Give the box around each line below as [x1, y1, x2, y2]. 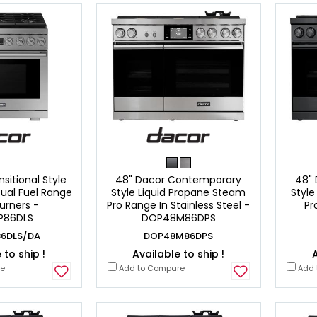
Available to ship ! [132, 247, 225, 262]
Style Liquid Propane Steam [111, 185, 246, 200]
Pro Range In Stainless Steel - [107, 198, 250, 213]
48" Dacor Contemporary [115, 173, 242, 188]
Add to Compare [116, 263, 185, 275]
